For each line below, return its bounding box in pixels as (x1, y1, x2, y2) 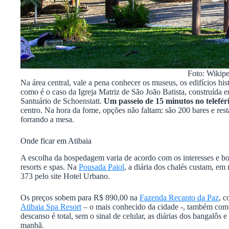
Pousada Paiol (79, 162, 124, 171)
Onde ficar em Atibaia (20, 136, 91, 145)
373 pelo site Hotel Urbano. (20, 171, 110, 180)
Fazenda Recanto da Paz (140, 193, 219, 202)
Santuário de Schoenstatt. (20, 96, 104, 105)
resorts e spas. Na (20, 162, 79, 171)
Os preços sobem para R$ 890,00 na (20, 193, 140, 202)
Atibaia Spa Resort (20, 202, 81, 211)
